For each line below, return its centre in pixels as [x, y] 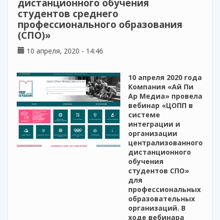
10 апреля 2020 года [165, 78]
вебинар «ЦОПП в [161, 106]
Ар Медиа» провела [165, 96]
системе [144, 115]
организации [153, 134]
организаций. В [157, 208]
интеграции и [154, 124]
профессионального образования [100, 25]
